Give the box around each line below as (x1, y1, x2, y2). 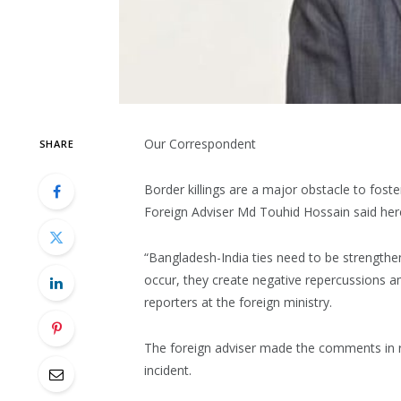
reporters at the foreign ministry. (143, 293, 332, 311)
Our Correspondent (143, 134, 256, 152)
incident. (143, 361, 192, 379)
